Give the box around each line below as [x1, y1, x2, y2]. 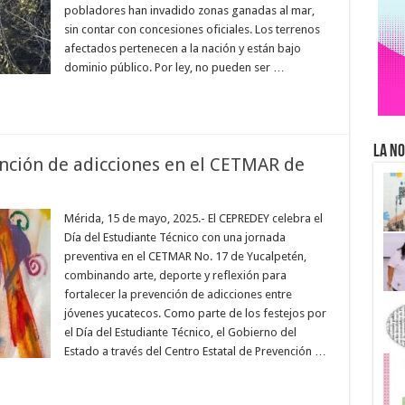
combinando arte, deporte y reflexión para [63, 268, 287, 282]
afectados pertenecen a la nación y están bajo [63, 42, 301, 55]
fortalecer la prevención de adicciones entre [63, 287, 292, 301]
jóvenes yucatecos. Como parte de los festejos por [63, 306, 326, 320]
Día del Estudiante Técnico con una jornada [63, 231, 286, 244]
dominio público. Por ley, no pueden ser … [63, 61, 285, 74]
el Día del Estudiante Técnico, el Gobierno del [63, 325, 297, 339]
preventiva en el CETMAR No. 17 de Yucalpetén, [63, 250, 306, 263]
